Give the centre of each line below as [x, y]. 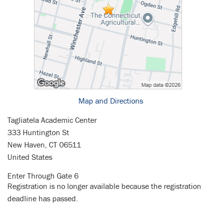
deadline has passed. [43, 199]
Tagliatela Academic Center [52, 121]
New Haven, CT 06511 [44, 145]
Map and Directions [110, 101]
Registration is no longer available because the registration [104, 187]
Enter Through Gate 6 [43, 176]
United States [30, 158]
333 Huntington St [38, 133]
